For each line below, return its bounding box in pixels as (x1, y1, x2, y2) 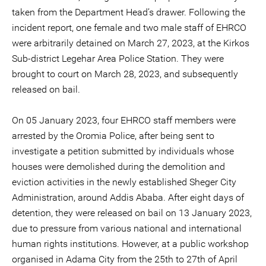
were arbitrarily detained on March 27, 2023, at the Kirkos (12, 37, 249, 49)
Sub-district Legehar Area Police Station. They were (12, 53, 224, 64)
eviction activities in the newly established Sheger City (12, 176, 236, 188)
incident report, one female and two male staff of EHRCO (12, 22, 246, 33)
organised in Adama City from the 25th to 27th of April (12, 254, 237, 265)
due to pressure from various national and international (12, 223, 242, 234)
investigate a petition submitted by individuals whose (12, 145, 234, 157)
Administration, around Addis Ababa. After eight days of (12, 192, 244, 203)
